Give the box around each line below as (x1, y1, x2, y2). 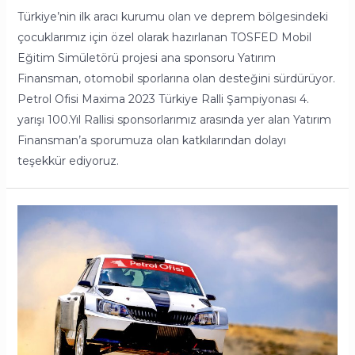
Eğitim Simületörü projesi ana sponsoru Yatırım (17, 51, 276, 66)
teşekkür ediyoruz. (17, 154, 119, 169)
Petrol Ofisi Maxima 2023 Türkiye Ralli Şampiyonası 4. (17, 92, 309, 107)
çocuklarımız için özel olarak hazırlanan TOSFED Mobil (17, 30, 311, 45)
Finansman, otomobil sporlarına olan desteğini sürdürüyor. (17, 71, 335, 86)
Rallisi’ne (16, 269, 63, 284)
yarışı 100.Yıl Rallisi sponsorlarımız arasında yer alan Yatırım (17, 113, 331, 128)
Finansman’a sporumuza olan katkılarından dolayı (17, 133, 286, 148)
